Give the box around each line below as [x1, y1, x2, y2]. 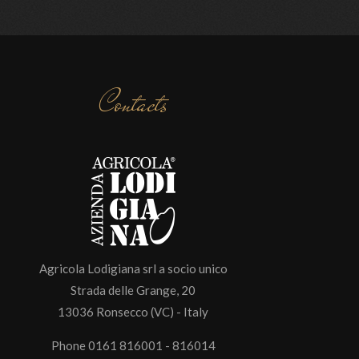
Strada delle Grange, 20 [71, 283, 196, 297]
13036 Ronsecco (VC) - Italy [58, 305, 208, 319]
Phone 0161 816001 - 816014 [50, 338, 216, 353]
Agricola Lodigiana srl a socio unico [38, 261, 228, 276]
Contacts [99, 83, 167, 125]
